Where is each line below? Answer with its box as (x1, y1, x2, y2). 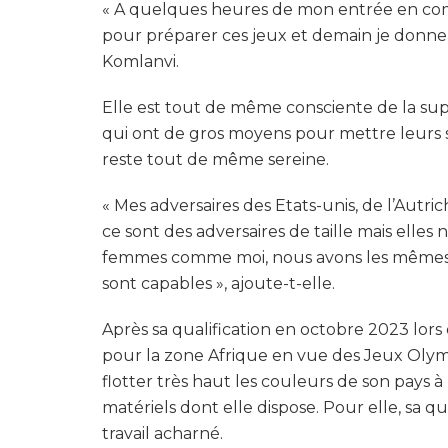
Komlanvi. (102, 52, 179, 71)
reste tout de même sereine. (102, 150, 329, 169)
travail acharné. (102, 424, 223, 443)
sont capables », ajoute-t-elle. (102, 274, 335, 293)
